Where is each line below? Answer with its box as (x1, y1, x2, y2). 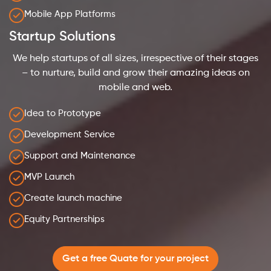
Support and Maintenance (24, 151, 135, 161)
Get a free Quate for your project (62, 254, 209, 264)
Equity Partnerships (24, 215, 105, 224)
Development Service (24, 130, 115, 140)
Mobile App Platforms (24, 10, 116, 19)
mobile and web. (99, 83, 172, 93)
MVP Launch (24, 172, 74, 182)
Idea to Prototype (24, 109, 101, 119)
